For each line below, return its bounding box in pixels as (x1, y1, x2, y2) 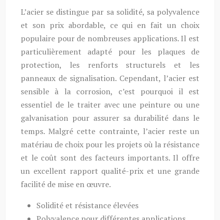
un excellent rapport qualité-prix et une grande (21, 165, 199, 176)
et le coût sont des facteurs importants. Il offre (21, 152, 199, 163)
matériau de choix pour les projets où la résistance (21, 139, 199, 150)
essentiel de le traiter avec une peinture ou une (21, 99, 199, 110)
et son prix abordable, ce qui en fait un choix (21, 20, 199, 30)
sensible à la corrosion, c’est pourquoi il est (21, 86, 199, 97)
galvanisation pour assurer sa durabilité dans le (21, 112, 199, 123)
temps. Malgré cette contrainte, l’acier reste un (21, 126, 199, 137)
